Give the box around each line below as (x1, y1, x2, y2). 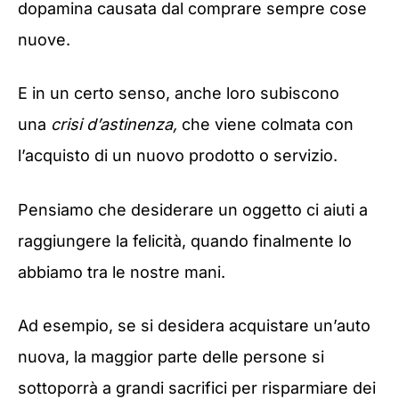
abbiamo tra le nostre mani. (18, 262, 225, 281)
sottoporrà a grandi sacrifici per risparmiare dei (18, 378, 376, 397)
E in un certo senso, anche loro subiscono (18, 84, 339, 103)
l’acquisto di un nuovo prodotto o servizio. (18, 146, 338, 166)
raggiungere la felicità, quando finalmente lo (18, 231, 352, 250)
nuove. (18, 30, 70, 50)
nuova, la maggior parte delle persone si (18, 346, 324, 366)
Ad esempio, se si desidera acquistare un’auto (18, 315, 370, 335)
